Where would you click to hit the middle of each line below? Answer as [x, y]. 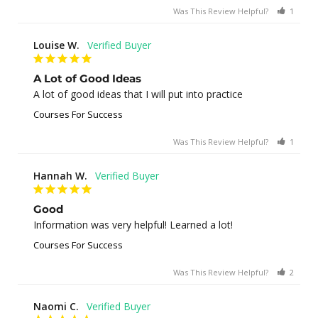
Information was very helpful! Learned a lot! [133, 224]
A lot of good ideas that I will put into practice [138, 94]
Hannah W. [60, 175]
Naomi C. [56, 306]
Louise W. [56, 45]
